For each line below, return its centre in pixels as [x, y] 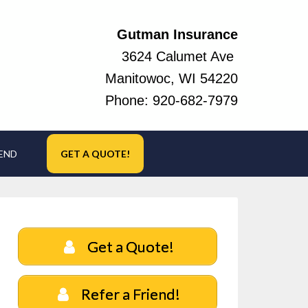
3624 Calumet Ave [180, 56]
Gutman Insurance [177, 34]
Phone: [129, 100]
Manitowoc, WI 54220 [172, 78]
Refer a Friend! [129, 294]
